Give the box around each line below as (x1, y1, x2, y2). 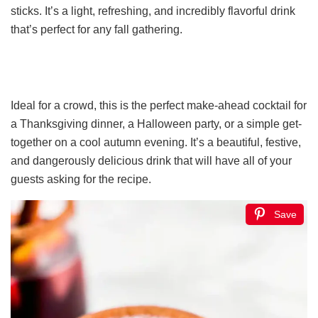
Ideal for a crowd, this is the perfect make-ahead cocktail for (11, 99, 307, 111)
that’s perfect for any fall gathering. (11, 23, 182, 35)
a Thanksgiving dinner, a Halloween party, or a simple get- (11, 117, 302, 130)
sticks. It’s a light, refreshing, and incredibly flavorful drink (11, 4, 295, 17)
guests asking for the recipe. (11, 172, 151, 185)
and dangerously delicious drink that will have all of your (11, 154, 292, 167)
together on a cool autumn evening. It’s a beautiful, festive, (11, 136, 301, 148)
